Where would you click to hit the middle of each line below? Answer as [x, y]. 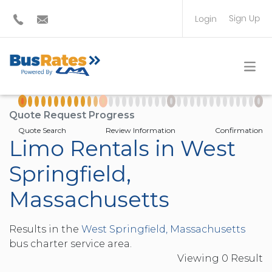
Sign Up [244, 18]
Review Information [141, 130]
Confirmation [239, 130]
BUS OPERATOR [212, 43]
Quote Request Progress [72, 115]
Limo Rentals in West [122, 148]
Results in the [45, 229]
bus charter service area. [70, 244]
